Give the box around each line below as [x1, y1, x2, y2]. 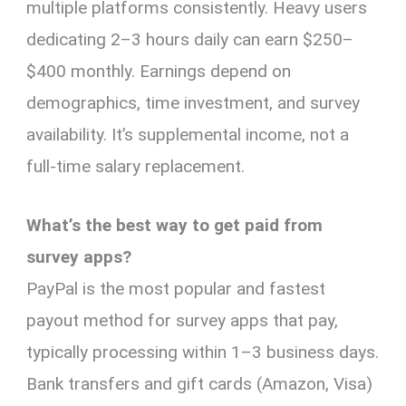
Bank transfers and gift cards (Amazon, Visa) [26, 372, 373, 394]
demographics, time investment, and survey [26, 92, 361, 113]
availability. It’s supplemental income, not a [26, 123, 350, 145]
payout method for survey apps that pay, [26, 309, 339, 331]
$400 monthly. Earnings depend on [26, 60, 292, 82]
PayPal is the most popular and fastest [26, 277, 326, 299]
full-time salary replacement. [26, 155, 246, 177]
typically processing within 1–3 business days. [26, 341, 380, 362]
